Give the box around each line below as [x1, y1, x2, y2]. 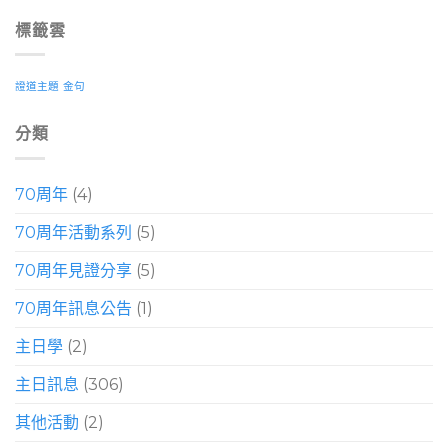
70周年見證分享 [15, 260, 132, 280]
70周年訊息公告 [15, 298, 132, 318]
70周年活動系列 [15, 222, 132, 242]
